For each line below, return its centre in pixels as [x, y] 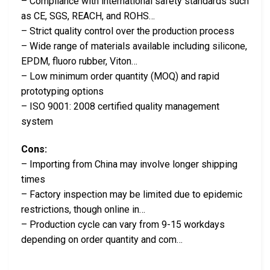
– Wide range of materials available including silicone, [134, 46]
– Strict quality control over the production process [128, 31]
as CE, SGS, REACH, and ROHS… [88, 16]
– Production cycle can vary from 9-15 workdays [123, 224]
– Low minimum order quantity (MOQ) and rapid [120, 76]
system [37, 121]
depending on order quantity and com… [102, 239]
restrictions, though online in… [83, 209]
